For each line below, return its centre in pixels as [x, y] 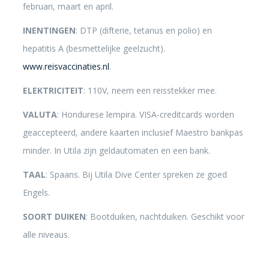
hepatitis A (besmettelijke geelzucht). [94, 48]
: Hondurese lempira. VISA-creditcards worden [145, 114]
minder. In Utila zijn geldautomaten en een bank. [116, 150]
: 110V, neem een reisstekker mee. [150, 90]
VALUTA [40, 114]
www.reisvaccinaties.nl [66, 66]
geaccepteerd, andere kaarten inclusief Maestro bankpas [133, 132]
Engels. [36, 192]
